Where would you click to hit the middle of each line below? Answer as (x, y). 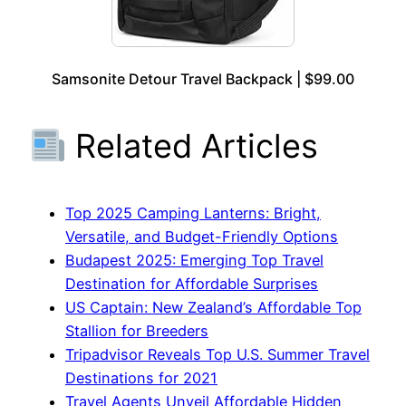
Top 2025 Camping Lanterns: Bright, (193, 213)
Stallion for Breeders (137, 330)
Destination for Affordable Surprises (192, 283)
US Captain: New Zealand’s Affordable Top (213, 307)
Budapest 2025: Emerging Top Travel (194, 260)
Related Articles (193, 145)
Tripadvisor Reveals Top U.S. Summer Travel (217, 354)
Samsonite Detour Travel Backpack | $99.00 (203, 78)
